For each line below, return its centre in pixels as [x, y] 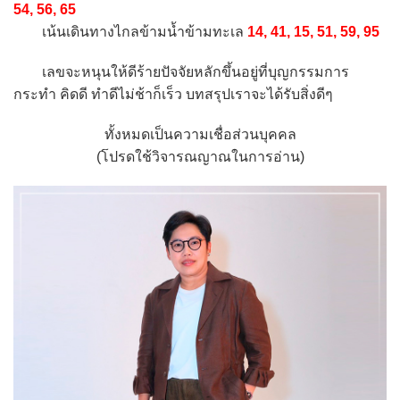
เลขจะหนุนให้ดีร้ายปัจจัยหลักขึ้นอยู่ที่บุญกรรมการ [181, 71]
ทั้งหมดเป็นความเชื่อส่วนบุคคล [200, 134]
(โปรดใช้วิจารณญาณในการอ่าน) [200, 156]
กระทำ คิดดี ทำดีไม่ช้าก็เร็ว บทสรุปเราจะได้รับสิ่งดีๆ [173, 94]
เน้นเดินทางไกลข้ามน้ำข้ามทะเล [130, 31]
